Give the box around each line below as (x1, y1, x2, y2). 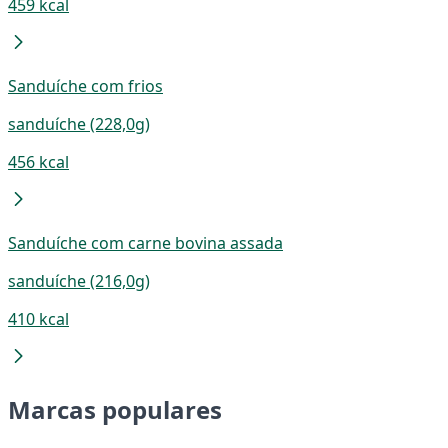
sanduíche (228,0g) (8, 112, 150, 135)
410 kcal (8, 307, 69, 330)
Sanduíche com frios (8, 74, 163, 97)
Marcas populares (8, 392, 222, 426)
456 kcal (8, 150, 69, 173)
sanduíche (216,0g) (8, 269, 150, 292)
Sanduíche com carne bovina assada (8, 231, 283, 254)
